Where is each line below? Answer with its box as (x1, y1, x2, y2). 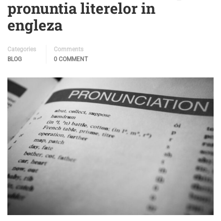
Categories (7, 46, 36, 53)
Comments (54, 46, 83, 53)
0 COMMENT (54, 56, 88, 63)
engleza (7, 15, 63, 35)
